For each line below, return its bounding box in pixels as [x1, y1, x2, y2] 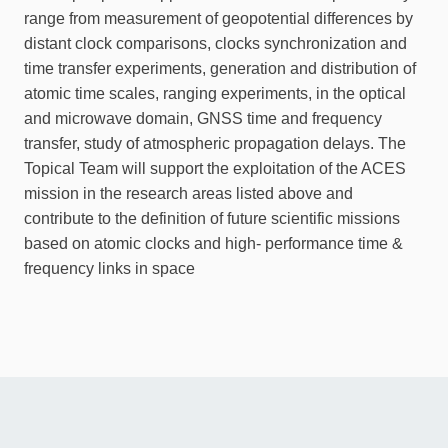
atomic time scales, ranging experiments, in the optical [24, 85, 406, 102]
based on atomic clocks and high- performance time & [24, 235, 403, 252]
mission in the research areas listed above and [24, 185, 353, 202]
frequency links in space [24, 260, 195, 277]
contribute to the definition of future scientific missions [24, 210, 400, 227]
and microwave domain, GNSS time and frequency [24, 110, 382, 127]
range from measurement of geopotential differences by [24, 10, 413, 27]
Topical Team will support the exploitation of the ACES [24, 160, 406, 177]
